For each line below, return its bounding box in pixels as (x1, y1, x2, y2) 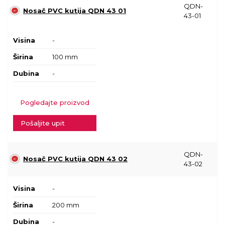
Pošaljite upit (21, 119, 65, 127)
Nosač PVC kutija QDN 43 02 (23, 154, 128, 163)
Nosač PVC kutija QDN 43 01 (23, 6, 126, 15)
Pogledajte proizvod (20, 98, 89, 106)
